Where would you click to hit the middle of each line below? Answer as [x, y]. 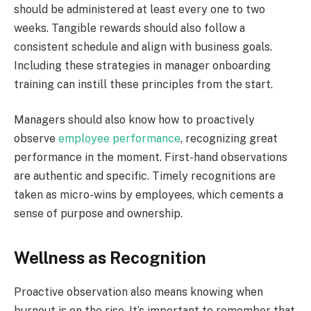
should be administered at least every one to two [140, 9]
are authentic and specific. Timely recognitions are [145, 176]
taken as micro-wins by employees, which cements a [149, 195]
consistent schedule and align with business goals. [143, 47]
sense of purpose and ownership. [98, 214]
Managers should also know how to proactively [134, 120]
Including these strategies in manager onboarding [142, 65]
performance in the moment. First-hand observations [151, 158]
